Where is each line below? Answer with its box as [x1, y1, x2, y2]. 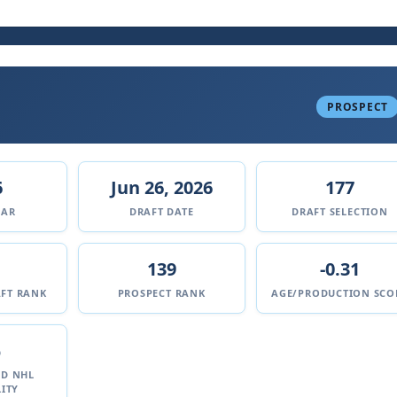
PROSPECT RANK [117, 286, 206, 300]
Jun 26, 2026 [110, 175, 213, 199]
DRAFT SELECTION [292, 205, 388, 218]
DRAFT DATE [128, 205, 194, 218]
